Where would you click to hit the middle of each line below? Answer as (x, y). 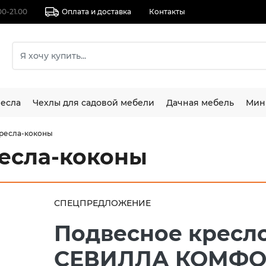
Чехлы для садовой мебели (94, 103)
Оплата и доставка (97, 12)
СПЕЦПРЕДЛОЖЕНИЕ (102, 203)
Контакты (167, 12)
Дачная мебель (200, 103)
